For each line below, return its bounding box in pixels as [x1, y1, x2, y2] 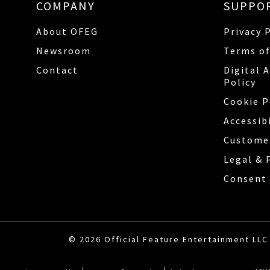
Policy [224, 75, 256, 88]
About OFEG [36, 25, 98, 37]
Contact [36, 63, 78, 76]
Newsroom [36, 44, 91, 57]
